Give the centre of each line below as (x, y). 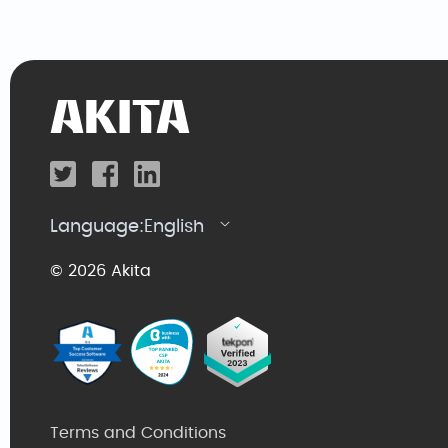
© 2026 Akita (100, 270)
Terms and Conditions (138, 432)
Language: (97, 226)
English (174, 226)
